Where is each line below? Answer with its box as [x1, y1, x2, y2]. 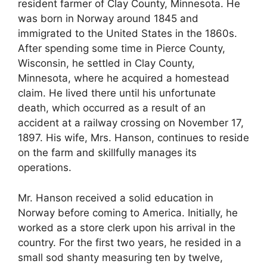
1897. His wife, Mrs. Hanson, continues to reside [18, 132, 249, 144]
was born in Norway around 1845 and [18, 13, 198, 25]
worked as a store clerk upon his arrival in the [18, 221, 235, 234]
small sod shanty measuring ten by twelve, [18, 251, 223, 263]
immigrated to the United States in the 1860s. [18, 27, 237, 40]
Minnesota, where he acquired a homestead [18, 72, 229, 85]
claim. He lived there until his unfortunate [18, 87, 216, 100]
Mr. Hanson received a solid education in [18, 191, 213, 204]
